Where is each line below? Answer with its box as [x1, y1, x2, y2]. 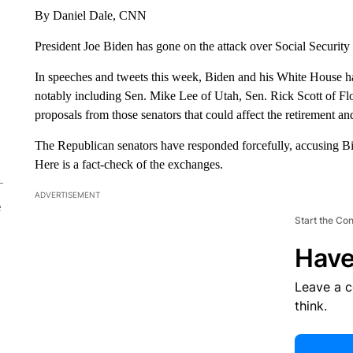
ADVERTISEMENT [34, 189, 100, 199]
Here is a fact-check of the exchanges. [34, 157, 223, 171]
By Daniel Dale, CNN [34, 8, 147, 22]
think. [294, 297, 327, 314]
